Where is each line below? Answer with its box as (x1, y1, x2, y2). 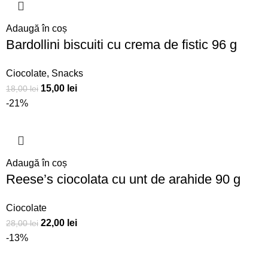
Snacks (51, 68, 84, 79)
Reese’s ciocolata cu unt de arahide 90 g (6, 172, 241, 187)
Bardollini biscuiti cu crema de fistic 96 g (6, 37, 237, 53)
